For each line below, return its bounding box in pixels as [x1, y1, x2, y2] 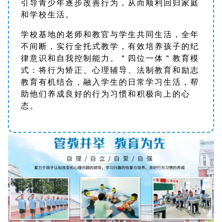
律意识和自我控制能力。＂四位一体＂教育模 [21, 54, 199, 62]
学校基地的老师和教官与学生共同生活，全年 [21, 30, 199, 39]
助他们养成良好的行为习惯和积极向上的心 [21, 89, 190, 98]
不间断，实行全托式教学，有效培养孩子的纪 [21, 42, 199, 51]
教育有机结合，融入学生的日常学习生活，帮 [21, 77, 199, 86]
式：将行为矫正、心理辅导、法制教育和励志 [21, 65, 199, 74]
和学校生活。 [21, 10, 74, 19]
